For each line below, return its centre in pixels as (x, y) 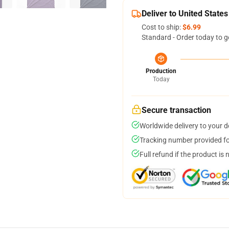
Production (161, 71)
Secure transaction (176, 110)
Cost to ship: (162, 27)
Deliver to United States (185, 14)
